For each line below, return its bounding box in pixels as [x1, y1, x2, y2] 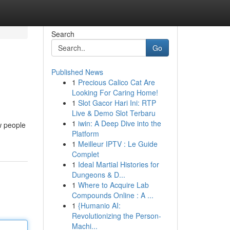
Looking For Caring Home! [71, 87, 158, 98]
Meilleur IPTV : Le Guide [78, 139, 158, 149]
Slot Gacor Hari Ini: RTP [78, 98, 156, 108]
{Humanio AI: [78, 200, 121, 210]
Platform [71, 128, 99, 139]
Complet [71, 149, 99, 159]
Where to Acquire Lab [78, 180, 149, 190]
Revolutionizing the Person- [71, 210, 161, 221]
